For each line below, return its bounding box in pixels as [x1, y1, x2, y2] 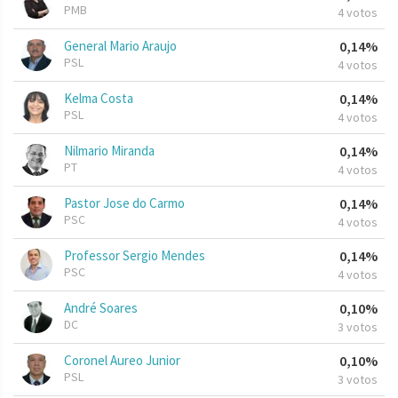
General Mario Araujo [64, 37, 177, 55]
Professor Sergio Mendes [64, 247, 205, 265]
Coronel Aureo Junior [64, 352, 180, 370]
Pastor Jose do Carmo [64, 195, 185, 212]
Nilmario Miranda [64, 142, 155, 160]
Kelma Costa [64, 90, 133, 107]
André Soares [64, 299, 138, 317]
